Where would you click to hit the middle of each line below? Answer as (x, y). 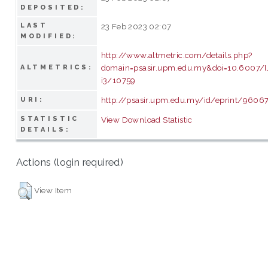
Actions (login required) (70, 162)
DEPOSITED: (53, 7)
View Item (53, 190)
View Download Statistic (147, 119)
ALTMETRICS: (57, 67)
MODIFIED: (49, 36)
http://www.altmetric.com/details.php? (176, 55)
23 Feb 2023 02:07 (136, 26)
